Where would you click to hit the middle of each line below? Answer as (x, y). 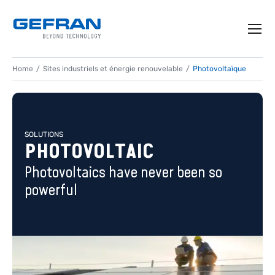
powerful (51, 190)
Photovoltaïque (219, 69)
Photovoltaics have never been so (123, 172)
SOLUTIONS (44, 134)
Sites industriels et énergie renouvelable (113, 69)
